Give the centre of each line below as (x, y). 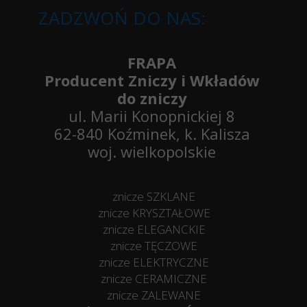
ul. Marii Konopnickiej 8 (152, 116)
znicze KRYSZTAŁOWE (154, 213)
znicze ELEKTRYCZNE (154, 262)
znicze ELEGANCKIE (154, 229)
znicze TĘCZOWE (154, 246)
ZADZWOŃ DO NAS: (122, 18)
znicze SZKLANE (154, 196)
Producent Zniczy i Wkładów (152, 80)
